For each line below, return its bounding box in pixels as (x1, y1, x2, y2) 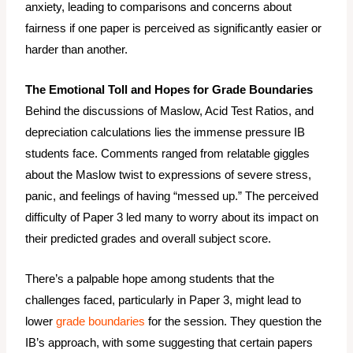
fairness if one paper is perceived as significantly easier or (25, 22, 322, 35)
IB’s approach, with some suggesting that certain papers (25, 336, 314, 350)
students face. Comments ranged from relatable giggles (25, 147, 310, 161)
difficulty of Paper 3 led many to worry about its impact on (25, 211, 319, 225)
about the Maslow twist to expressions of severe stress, (25, 169, 312, 182)
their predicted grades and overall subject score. (25, 232, 272, 246)
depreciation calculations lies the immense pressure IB (25, 126, 306, 139)
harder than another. (25, 43, 128, 57)
